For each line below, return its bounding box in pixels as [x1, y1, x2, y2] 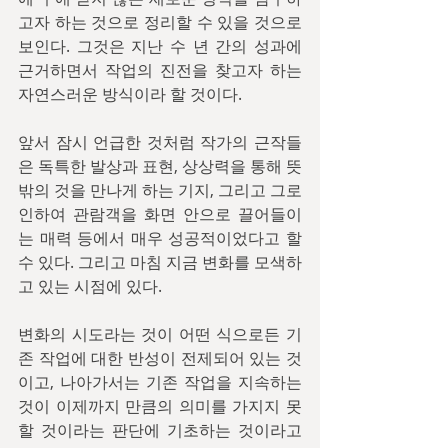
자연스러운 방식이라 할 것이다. [18, 83, 242, 105]
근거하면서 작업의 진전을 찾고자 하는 [18, 59, 302, 81]
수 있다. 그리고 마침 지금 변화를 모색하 [18, 251, 302, 273]
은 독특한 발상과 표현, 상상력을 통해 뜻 [18, 155, 302, 177]
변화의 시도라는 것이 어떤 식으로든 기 [18, 323, 302, 345]
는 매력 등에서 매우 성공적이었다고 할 [18, 227, 302, 249]
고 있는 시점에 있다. [18, 275, 162, 297]
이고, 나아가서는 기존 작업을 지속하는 [18, 371, 302, 393]
